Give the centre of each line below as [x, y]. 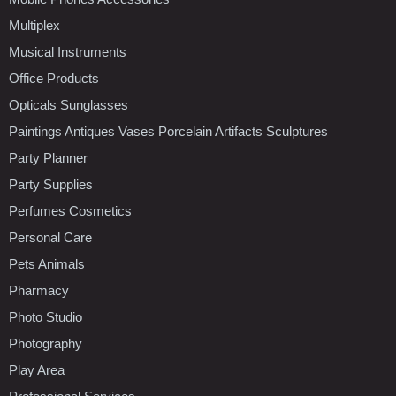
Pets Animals [47, 263]
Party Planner [48, 157]
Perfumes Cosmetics [70, 210]
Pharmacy [39, 290]
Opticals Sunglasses [69, 104]
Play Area [37, 369]
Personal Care [50, 237]
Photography [46, 343]
